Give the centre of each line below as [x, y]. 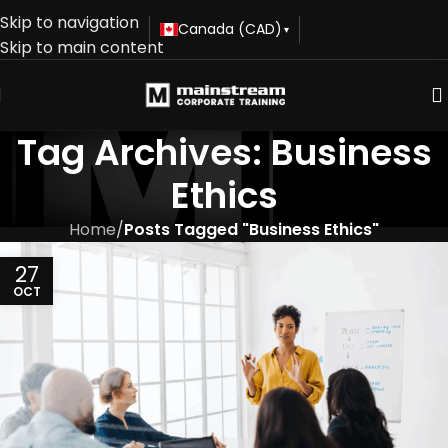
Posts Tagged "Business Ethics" [251, 229]
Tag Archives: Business [224, 152]
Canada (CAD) [229, 29]
